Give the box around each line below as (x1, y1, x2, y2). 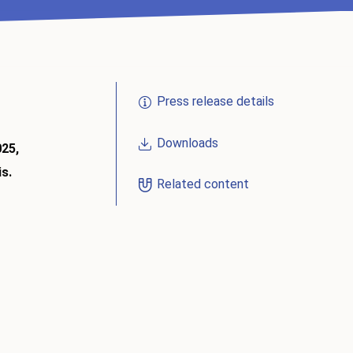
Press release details (156, 94, 274, 110)
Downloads (156, 135, 218, 150)
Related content (156, 176, 249, 192)
